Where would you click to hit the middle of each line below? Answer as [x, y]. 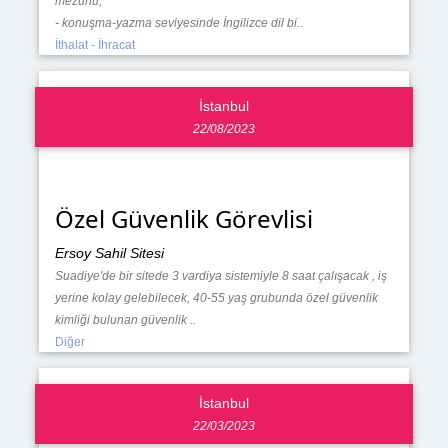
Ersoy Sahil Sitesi [109, 252]
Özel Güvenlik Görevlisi [183, 218]
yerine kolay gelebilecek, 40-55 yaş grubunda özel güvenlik [216, 297]
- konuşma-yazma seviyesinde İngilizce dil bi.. [178, 23]
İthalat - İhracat [94, 45]
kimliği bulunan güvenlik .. [125, 319]
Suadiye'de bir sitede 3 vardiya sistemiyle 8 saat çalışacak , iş [220, 275]
